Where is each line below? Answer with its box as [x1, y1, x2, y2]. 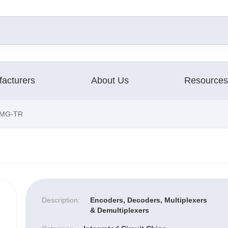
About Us [91, 75, 129, 85]
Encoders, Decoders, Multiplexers [90, 195, 207, 204]
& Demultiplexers [90, 206, 149, 214]
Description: [41, 195, 80, 204]
